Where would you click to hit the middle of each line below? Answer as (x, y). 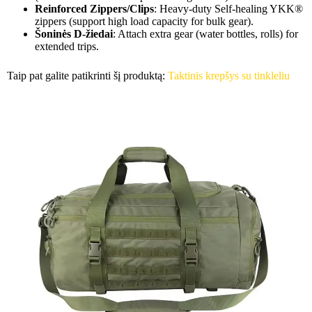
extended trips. (67, 46)
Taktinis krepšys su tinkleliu (229, 75)
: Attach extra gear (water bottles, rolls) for (205, 33)
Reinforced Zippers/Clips (94, 8)
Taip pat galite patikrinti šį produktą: (87, 75)
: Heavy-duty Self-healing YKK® (228, 8)
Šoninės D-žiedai (74, 33)
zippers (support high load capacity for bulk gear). (144, 21)
